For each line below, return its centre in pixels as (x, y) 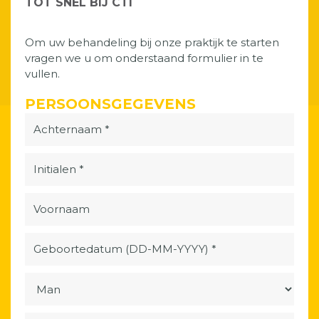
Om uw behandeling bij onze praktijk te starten (152, 42)
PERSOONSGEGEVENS (110, 104)
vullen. (42, 74)
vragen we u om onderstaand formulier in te (144, 58)
